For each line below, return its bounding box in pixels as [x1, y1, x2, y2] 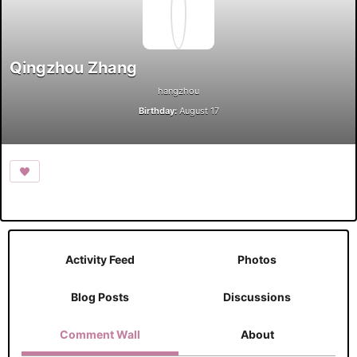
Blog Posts [71, 290, 129, 304]
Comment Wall [60, 328, 140, 342]
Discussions [223, 290, 291, 304]
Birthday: [138, 105, 177, 117]
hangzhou [158, 85, 199, 97]
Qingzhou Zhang [10, 58, 137, 78]
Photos [237, 253, 277, 267]
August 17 [176, 105, 219, 117]
